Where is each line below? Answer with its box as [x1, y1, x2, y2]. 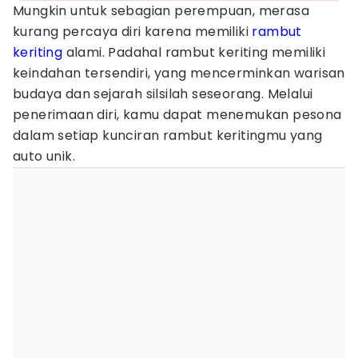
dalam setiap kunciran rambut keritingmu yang [13, 126, 323, 145]
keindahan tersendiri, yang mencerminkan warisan [13, 64, 345, 82]
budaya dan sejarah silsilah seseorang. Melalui [13, 85, 313, 103]
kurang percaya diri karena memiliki [13, 22, 253, 41]
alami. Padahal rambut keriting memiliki [62, 43, 326, 62]
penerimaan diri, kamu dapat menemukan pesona [13, 105, 342, 124]
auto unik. [13, 147, 76, 165]
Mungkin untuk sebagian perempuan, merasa [13, 2, 309, 20]
